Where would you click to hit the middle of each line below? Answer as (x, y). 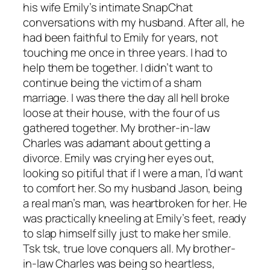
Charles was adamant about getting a (117, 143)
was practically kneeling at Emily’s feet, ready (135, 218)
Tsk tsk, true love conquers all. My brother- (129, 248)
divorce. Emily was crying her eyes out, (119, 158)
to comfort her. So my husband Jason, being (133, 188)
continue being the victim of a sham (112, 82)
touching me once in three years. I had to (125, 52)
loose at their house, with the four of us (121, 112)
